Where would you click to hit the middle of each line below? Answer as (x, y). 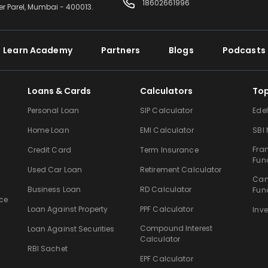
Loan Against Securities (71, 229)
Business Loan (54, 189)
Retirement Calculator (181, 169)
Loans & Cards (59, 91)
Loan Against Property (68, 209)
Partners (121, 50)
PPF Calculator (166, 209)
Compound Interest (176, 228)
